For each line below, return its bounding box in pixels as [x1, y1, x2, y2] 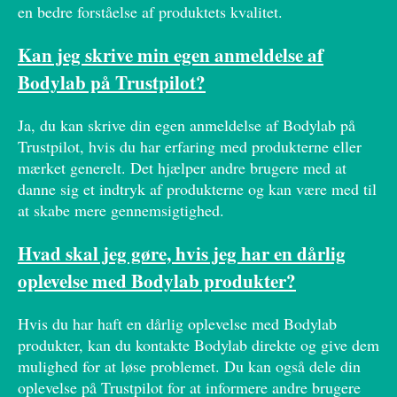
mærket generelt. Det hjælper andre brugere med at [18, 157, 346, 179]
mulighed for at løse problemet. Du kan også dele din [18, 355, 361, 378]
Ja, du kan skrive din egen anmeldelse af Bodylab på [18, 114, 355, 136]
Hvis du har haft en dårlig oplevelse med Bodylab [18, 313, 337, 335]
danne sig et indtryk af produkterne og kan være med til [18, 178, 377, 200]
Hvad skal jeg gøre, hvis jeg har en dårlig [18, 239, 346, 268]
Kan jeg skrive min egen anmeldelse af [18, 41, 323, 69]
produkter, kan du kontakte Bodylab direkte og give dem [18, 334, 379, 356]
